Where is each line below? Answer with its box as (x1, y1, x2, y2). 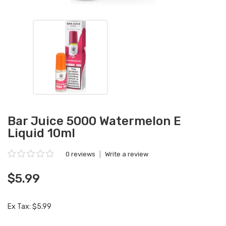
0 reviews (66, 150, 95, 158)
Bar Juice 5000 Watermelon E (8, 114, 181, 128)
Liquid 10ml (8, 126, 75, 140)
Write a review (105, 150, 148, 158)
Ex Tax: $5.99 (8, 202, 51, 211)
